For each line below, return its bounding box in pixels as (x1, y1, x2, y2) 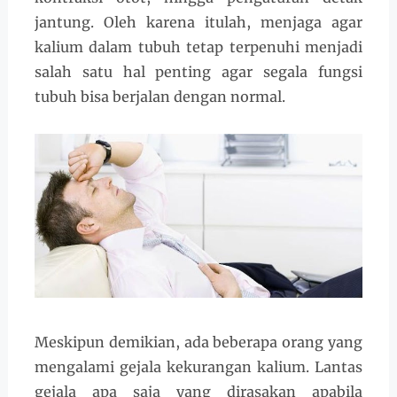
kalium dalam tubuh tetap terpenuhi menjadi (34, 38, 363, 56)
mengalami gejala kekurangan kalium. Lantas (34, 358, 363, 377)
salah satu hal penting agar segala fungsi (34, 63, 363, 81)
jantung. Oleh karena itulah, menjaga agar (34, 13, 363, 31)
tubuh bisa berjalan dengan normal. (34, 88, 285, 105)
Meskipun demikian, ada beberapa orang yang (34, 333, 363, 352)
